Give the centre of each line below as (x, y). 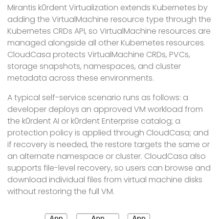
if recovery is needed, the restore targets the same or (109, 144)
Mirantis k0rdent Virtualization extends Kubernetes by (108, 8)
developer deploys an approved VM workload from (105, 109)
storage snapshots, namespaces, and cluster (94, 66)
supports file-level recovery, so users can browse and (109, 168)
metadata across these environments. (81, 78)
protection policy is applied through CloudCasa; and (108, 133)
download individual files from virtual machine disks (105, 180)
